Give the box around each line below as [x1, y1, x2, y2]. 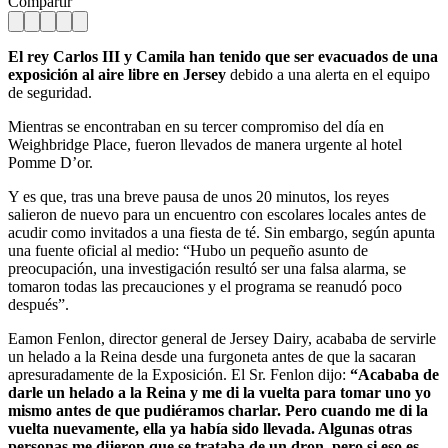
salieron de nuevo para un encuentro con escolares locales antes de [8, 205, 426, 223]
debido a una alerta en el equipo [226, 65, 430, 83]
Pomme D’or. [8, 153, 93, 171]
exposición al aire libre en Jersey [8, 65, 226, 83]
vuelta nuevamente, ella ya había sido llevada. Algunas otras [8, 419, 412, 437]
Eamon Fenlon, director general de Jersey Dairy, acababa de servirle [8, 329, 436, 347]
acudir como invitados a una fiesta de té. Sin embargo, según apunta [8, 223, 435, 241]
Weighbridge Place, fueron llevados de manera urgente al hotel [8, 135, 402, 153]
